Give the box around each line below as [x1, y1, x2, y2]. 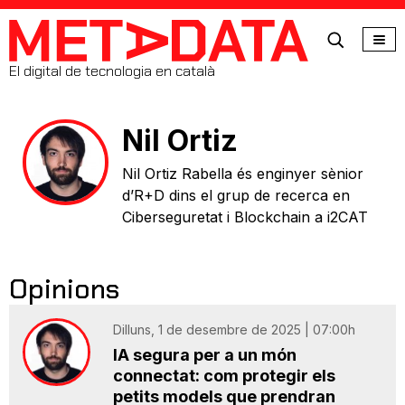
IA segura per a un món [113, 345, 297, 364]
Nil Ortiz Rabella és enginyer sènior [122, 165, 363, 183]
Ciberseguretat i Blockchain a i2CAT [122, 208, 368, 226]
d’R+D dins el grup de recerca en [122, 186, 350, 204]
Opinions [9, 271, 119, 306]
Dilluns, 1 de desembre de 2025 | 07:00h [113, 322, 355, 337]
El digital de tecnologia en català [9, 61, 215, 80]
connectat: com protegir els [113, 366, 335, 385]
